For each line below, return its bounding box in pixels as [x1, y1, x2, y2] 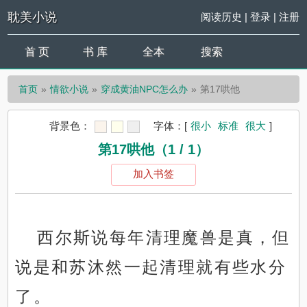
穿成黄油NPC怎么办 [101, 84, 188, 95]
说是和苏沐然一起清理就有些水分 [15, 258, 287, 277]
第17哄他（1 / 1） [98, 142, 209, 158]
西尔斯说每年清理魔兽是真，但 [37, 228, 291, 247]
